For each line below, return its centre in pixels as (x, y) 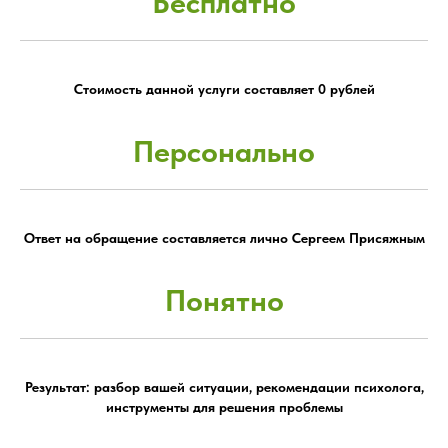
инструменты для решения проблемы (224, 407)
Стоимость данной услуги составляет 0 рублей (224, 89)
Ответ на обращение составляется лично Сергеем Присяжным (224, 238)
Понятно (224, 300)
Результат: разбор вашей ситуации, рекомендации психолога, (224, 387)
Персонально (224, 151)
